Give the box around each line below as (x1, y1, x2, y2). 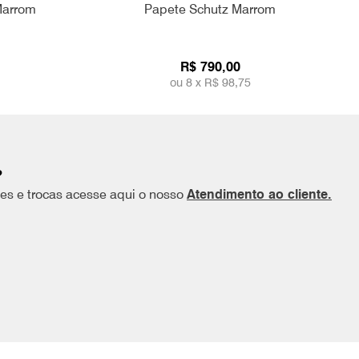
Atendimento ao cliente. (187, 187, 332, 202)
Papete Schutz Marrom (144, 2, 276, 17)
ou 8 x (169, 75, 204, 89)
